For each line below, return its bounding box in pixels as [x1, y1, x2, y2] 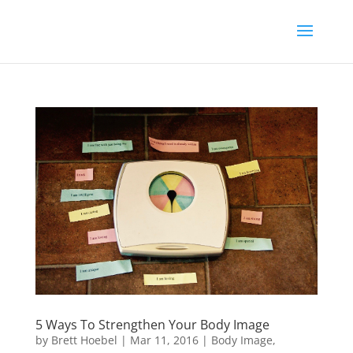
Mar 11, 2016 [129, 333, 199, 348]
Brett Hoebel [50, 333, 117, 348]
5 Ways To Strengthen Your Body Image [35, 316, 269, 334]
